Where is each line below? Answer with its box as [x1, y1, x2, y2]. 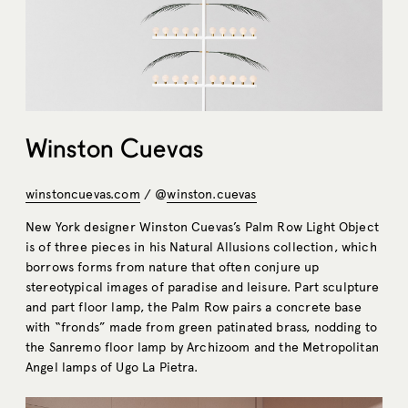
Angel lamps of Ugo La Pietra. [25, 359, 199, 375]
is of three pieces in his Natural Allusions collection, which [25, 239, 377, 255]
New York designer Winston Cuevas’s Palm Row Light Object [25, 219, 379, 235]
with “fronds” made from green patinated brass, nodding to [25, 319, 378, 335]
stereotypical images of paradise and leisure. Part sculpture [25, 279, 380, 295]
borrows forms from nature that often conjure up [25, 259, 320, 275]
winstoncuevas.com [25, 186, 140, 202]
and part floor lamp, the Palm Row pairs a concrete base [25, 299, 362, 315]
